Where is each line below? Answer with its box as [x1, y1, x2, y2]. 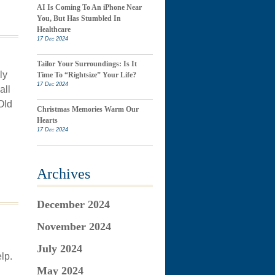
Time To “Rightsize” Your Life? [36, 71, 136, 79]
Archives [36, 166, 90, 182]
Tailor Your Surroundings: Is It [36, 60, 137, 68]
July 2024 [36, 242, 82, 255]
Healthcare [36, 25, 71, 34]
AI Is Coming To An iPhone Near [36, 3, 142, 12]
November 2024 [36, 220, 111, 233]
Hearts [36, 116, 58, 125]
